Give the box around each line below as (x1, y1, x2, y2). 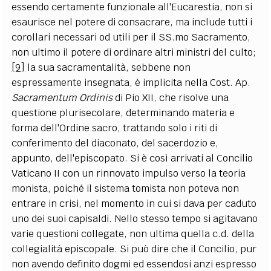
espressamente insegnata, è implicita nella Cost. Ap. (11, 76, 251, 89)
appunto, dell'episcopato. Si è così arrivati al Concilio (11, 151, 253, 165)
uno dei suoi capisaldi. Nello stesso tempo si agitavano (11, 212, 258, 225)
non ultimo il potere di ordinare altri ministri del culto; (11, 45, 256, 59)
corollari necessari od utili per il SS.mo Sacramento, (11, 30, 251, 44)
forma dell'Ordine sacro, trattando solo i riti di (11, 121, 218, 134)
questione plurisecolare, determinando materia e (11, 106, 235, 119)
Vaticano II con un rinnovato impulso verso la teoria (11, 166, 246, 180)
